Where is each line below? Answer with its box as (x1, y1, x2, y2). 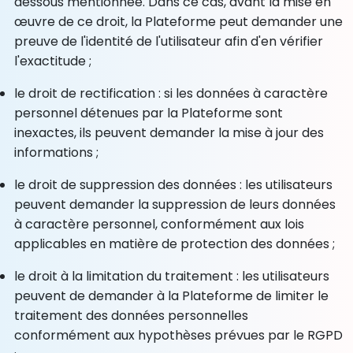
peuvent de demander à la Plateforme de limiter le (14, 286, 329, 305)
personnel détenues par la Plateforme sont (14, 103, 284, 122)
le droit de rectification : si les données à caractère (14, 84, 329, 102)
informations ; (14, 143, 99, 162)
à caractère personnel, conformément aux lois (14, 214, 305, 233)
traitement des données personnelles (14, 306, 249, 325)
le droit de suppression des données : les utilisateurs (14, 175, 333, 194)
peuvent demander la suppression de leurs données (14, 195, 336, 214)
